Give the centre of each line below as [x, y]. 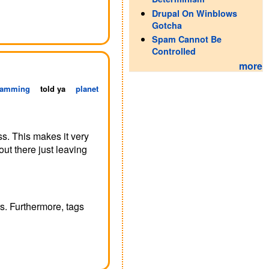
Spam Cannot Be [186, 39]
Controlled [174, 51]
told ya [53, 88]
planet [87, 88]
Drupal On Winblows [194, 13]
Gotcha [167, 25]
